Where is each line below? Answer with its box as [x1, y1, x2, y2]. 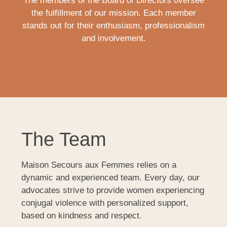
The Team [21, 129, 106, 150]
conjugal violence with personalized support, [21, 198, 188, 208]
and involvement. [81, 33, 146, 44]
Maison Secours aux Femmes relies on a [21, 160, 176, 170]
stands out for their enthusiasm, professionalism [22, 21, 205, 31]
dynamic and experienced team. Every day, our [21, 173, 200, 183]
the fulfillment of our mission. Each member [31, 8, 196, 18]
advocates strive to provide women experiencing [21, 185, 204, 196]
